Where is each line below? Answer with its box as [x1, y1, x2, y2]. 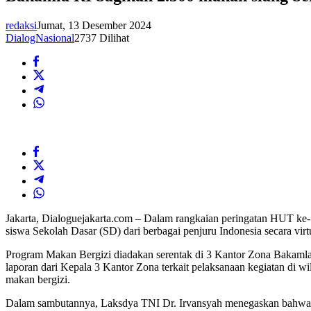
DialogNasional [6, 32, 74, 44]
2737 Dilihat [74, 32, 129, 44]
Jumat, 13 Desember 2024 [37, 19, 151, 32]
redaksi [6, 19, 37, 32]
